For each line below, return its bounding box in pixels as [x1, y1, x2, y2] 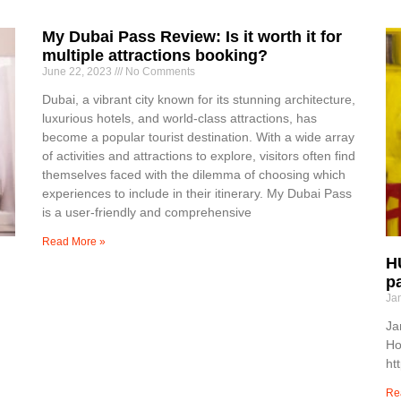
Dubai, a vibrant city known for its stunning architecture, [42, 91, 356, 107]
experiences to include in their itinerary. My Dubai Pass [42, 185, 353, 200]
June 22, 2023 [42, 64, 115, 78]
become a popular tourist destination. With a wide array [42, 129, 355, 144]
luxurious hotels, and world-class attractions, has [42, 110, 318, 125]
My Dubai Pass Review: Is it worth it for [42, 27, 343, 46]
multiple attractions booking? [42, 46, 269, 64]
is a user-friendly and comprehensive [42, 204, 252, 219]
